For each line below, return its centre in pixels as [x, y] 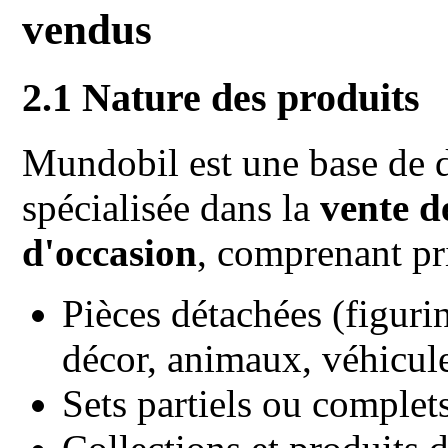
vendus [87, 30]
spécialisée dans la [171, 208]
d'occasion [110, 253]
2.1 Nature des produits [221, 98]
